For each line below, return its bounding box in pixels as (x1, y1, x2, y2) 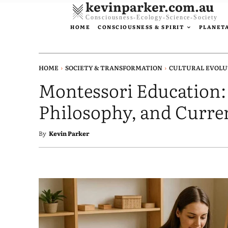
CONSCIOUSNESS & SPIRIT (98, 23, 184, 31)
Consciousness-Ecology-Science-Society (85, 14, 218, 21)
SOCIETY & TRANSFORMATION (65, 63, 162, 73)
